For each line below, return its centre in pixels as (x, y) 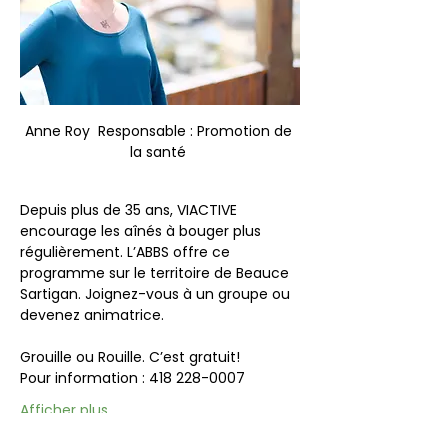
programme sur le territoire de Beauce (156, 272)
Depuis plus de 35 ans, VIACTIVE (130, 209)
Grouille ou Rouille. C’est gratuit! (130, 356)
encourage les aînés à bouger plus (142, 230)
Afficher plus (64, 409)
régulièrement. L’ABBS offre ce (127, 251)
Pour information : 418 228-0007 (132, 377)
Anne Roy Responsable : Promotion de (160, 130)
